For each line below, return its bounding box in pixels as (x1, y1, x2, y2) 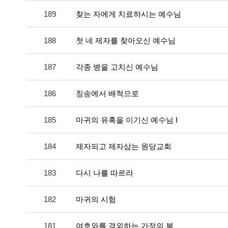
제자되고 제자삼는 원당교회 (76, 142, 172, 151)
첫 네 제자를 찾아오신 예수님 (76, 36, 176, 45)
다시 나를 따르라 (76, 168, 133, 178)
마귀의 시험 (76, 195, 116, 204)
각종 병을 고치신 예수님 (76, 63, 158, 72)
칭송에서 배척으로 (76, 89, 139, 98)
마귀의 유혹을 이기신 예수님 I (76, 116, 178, 125)
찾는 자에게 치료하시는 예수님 (76, 10, 181, 19)
